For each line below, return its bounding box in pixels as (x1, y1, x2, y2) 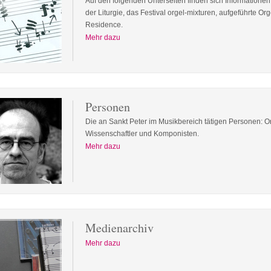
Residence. (85, 21, 123, 29)
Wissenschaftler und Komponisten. (85, 129, 199, 138)
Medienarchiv (85, 220, 154, 236)
